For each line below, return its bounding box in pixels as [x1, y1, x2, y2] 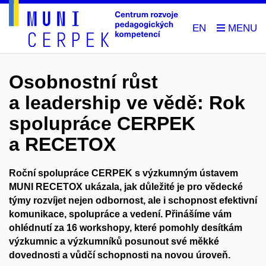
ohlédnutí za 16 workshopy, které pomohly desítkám [9, 223, 242, 233]
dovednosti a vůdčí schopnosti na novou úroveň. [9, 250, 230, 261]
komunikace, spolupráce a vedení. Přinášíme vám [9, 209, 232, 220]
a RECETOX [9, 134, 116, 156]
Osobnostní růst [9, 71, 158, 93]
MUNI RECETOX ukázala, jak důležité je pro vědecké [9, 182, 243, 192]
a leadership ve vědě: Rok [9, 92, 245, 114]
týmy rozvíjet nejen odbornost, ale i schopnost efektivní [9, 195, 257, 206]
